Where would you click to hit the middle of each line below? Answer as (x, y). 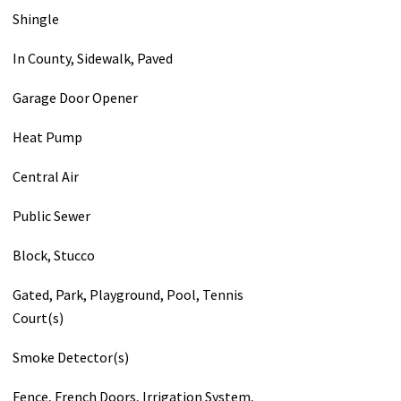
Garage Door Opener (75, 97)
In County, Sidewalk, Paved (92, 58)
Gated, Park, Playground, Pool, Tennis (128, 294)
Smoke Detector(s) (70, 357)
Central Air (45, 176)
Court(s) (38, 317)
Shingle (35, 18)
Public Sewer (51, 215)
